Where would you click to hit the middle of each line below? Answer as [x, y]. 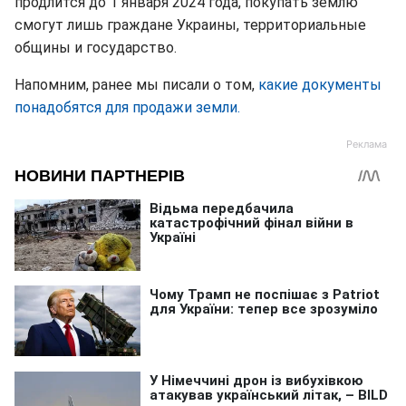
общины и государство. [96, 48]
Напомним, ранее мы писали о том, [136, 85]
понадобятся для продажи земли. [127, 107]
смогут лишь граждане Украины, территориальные [190, 25]
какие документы [320, 85]
